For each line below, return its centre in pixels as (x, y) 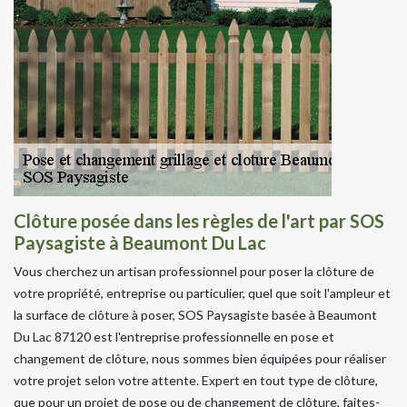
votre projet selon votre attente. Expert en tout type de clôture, (196, 380)
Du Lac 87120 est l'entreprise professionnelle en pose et (174, 336)
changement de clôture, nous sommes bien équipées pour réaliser (200, 358)
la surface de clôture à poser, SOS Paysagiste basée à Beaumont (195, 314)
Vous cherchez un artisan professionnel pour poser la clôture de (194, 271)
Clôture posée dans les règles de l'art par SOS (199, 220)
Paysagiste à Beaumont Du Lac (140, 242)
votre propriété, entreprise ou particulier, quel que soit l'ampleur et (202, 293)
